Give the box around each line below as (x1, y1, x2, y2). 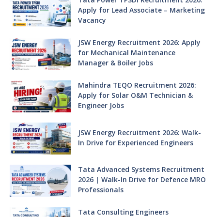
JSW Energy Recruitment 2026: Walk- (77, 127, 201, 137)
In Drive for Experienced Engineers (77, 138, 193, 147)
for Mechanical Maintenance (77, 48, 175, 58)
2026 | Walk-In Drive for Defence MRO (77, 175, 206, 185)
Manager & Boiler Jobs (77, 58, 153, 68)
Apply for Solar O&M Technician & (77, 91, 193, 100)
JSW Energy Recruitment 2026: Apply (77, 38, 201, 47)
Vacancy (77, 15, 106, 25)
